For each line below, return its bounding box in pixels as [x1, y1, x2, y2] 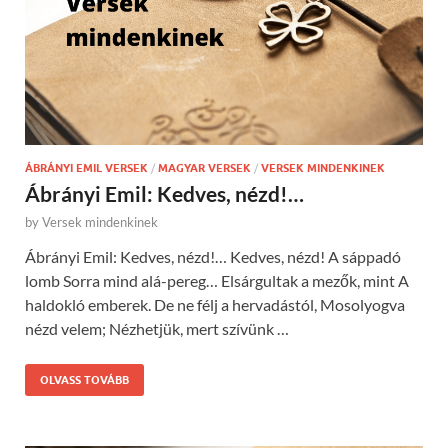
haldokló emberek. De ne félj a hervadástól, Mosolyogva [25, 294, 405, 314]
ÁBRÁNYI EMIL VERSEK [25, 160, 148, 175]
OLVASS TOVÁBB [40, 372, 129, 387]
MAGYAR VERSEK [158, 160, 251, 175]
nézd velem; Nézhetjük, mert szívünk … [25, 318, 289, 338]
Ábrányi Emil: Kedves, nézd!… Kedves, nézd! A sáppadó [25, 246, 401, 266]
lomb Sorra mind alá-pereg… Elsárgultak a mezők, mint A [25, 270, 409, 290]
